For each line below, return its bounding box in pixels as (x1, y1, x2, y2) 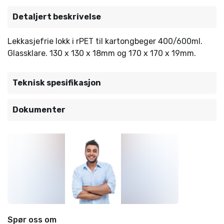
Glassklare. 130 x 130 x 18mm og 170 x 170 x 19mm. (7, 48, 196, 58)
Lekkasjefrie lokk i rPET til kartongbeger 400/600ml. (7, 36, 204, 46)
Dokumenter (12, 105, 65, 114)
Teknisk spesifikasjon (12, 78, 101, 87)
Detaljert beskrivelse (12, 12, 101, 21)
